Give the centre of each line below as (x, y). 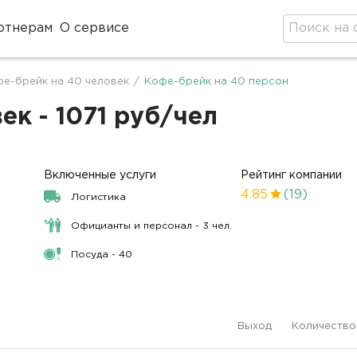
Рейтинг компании (292, 175)
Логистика (99, 197)
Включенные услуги (100, 175)
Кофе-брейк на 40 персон (216, 82)
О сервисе (95, 28)
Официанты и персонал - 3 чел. (152, 226)
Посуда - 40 (102, 255)
